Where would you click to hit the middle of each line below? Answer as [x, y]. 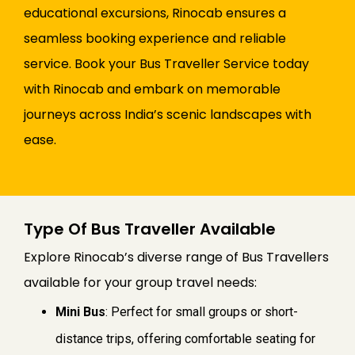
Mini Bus [80, 312]
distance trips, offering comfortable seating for [185, 339]
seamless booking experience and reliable [155, 39]
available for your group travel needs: [140, 283]
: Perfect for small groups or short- [202, 312]
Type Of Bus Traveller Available [150, 229]
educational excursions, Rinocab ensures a [155, 13]
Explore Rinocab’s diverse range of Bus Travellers [176, 258]
